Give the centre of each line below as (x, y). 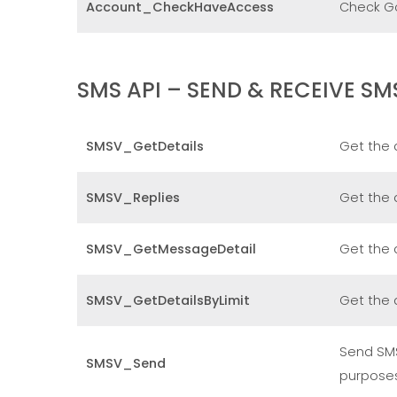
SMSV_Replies (133, 198)
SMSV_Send (126, 363)
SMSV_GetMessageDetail (171, 249)
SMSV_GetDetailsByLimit (168, 300)
